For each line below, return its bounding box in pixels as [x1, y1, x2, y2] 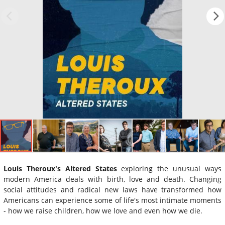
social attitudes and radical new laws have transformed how [4, 184, 221, 194]
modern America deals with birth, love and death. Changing [4, 174, 221, 184]
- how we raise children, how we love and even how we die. [4, 205, 202, 215]
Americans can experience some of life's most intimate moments [4, 195, 221, 205]
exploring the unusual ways [117, 163, 222, 173]
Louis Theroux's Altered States [4, 163, 117, 173]
